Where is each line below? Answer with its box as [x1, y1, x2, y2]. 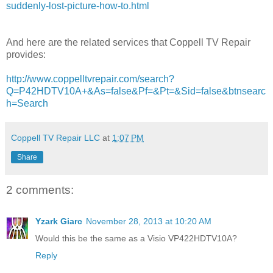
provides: [6, 49, 46, 60]
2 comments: [6, 183, 74, 196]
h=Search [6, 97, 48, 108]
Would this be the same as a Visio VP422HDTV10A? [35, 233, 237, 244]
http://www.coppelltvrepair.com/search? [6, 73, 174, 84]
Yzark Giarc [35, 216, 82, 227]
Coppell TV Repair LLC [11, 132, 100, 143]
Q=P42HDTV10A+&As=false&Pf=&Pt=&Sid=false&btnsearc [6, 85, 266, 96]
